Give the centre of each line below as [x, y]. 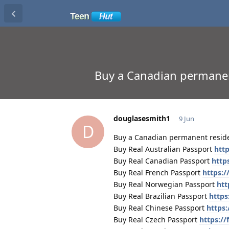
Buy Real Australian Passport [164, 149]
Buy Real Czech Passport [156, 219]
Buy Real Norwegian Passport [165, 184]
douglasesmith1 [142, 118]
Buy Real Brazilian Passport [161, 196]
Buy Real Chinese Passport [160, 208]
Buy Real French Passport [158, 172]
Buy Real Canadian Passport [163, 161]
